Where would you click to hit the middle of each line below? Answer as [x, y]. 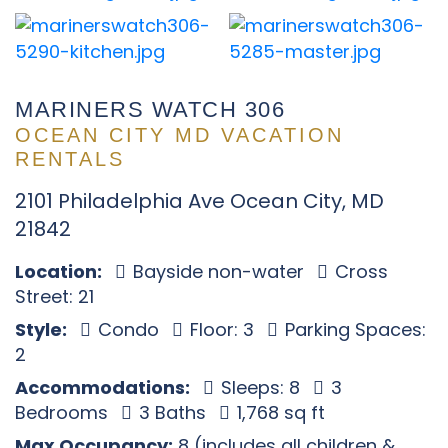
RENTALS [70, 159]
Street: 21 [54, 296]
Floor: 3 [222, 329]
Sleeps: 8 [260, 387]
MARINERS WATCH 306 [150, 109]
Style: [41, 329]
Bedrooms [64, 412]
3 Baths [172, 412]
